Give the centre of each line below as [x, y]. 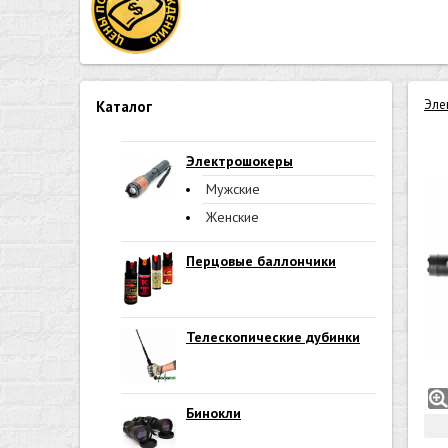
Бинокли [213, 413]
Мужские [233, 189]
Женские [232, 217]
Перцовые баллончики [261, 261]
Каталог [124, 106]
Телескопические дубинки [273, 337]
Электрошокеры [239, 161]
